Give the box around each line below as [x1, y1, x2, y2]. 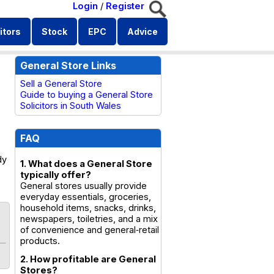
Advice [127, 26, 158, 37]
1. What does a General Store [20, 158, 152, 169]
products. [20, 235, 60, 246]
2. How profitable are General [20, 254, 156, 265]
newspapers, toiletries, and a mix [20, 213, 158, 224]
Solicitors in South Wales [20, 100, 121, 111]
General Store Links [20, 59, 116, 72]
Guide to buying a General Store [20, 89, 153, 100]
